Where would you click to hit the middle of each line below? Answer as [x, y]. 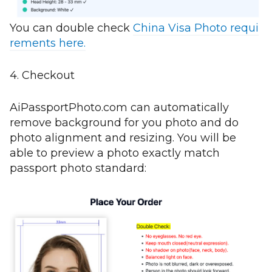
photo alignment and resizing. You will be [123, 138]
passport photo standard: [78, 168]
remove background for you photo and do [124, 123]
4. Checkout [42, 76]
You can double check [71, 28]
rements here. [48, 43]
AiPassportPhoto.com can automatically [119, 108]
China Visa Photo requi [196, 28]
